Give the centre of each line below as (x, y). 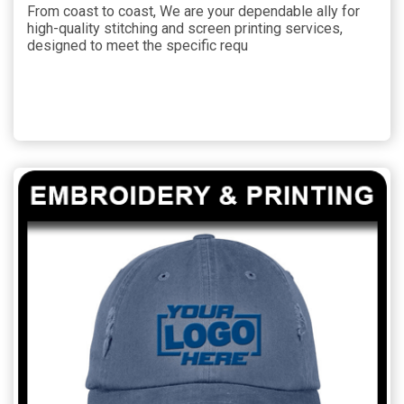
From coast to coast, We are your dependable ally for (193, 11)
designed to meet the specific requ (138, 45)
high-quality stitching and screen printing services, (185, 28)
